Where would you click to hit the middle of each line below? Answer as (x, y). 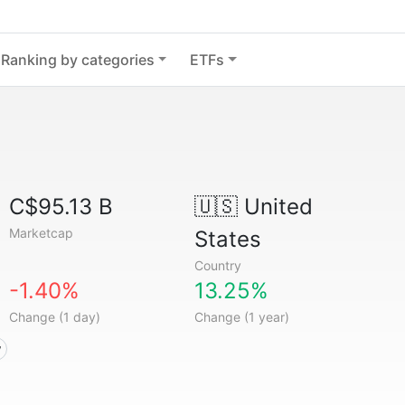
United (275, 207)
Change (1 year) (241, 317)
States (227, 239)
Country (217, 265)
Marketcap (42, 233)
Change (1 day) (55, 317)
